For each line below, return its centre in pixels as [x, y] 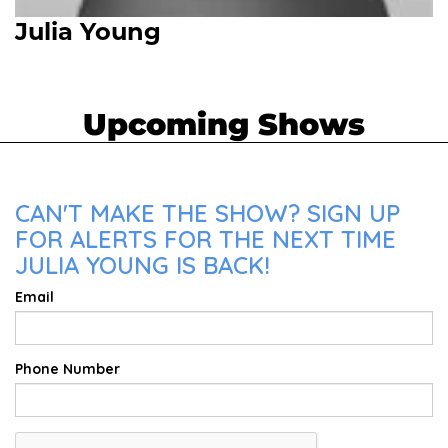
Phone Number [67, 368]
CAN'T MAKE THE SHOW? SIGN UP [207, 212]
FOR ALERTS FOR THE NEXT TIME [205, 238]
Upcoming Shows [224, 124]
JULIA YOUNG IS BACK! [142, 264]
